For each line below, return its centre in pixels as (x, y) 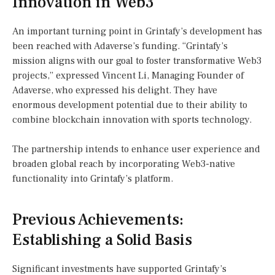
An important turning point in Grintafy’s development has (137, 32)
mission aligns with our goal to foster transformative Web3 (137, 61)
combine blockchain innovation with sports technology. (132, 120)
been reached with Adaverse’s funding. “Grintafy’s (120, 46)
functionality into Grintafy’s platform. (93, 179)
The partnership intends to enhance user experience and (136, 149)
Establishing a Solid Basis (102, 240)
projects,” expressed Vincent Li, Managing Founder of (128, 76)
